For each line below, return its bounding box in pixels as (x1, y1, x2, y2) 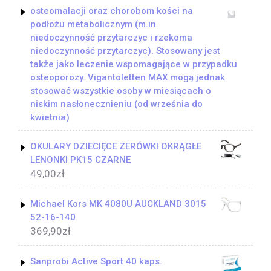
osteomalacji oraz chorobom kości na (30, 5, 193, 16)
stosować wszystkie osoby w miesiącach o (30, 85, 211, 96)
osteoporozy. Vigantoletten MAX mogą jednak (30, 71, 225, 83)
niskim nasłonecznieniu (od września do (30, 98, 203, 109)
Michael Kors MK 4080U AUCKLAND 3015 (30, 198, 206, 209)
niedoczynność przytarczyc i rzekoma (30, 31, 192, 43)
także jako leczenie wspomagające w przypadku (30, 58, 237, 70)
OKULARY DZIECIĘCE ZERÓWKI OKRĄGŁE (30, 140, 201, 152)
